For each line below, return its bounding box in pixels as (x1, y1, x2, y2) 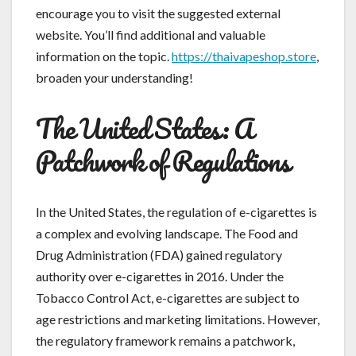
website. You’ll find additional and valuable (36, 26, 265, 42)
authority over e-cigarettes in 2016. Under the (36, 268, 284, 284)
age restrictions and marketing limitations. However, (36, 311, 319, 327)
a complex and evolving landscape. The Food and (36, 225, 298, 241)
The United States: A (36, 105, 253, 150)
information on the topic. (36, 48, 172, 64)
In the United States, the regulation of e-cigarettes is (36, 203, 317, 219)
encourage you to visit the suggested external (36, 5, 281, 21)
